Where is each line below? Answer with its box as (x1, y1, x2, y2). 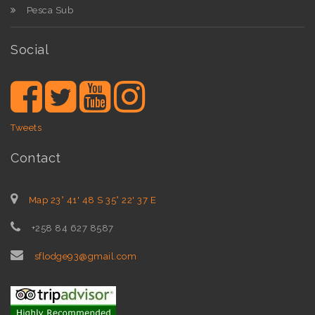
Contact (11, 150, 61, 166)
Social (11, 42, 49, 57)
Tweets (11, 122, 41, 133)
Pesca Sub (26, 4, 73, 15)
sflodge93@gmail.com (34, 251, 136, 262)
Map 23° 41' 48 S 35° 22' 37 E (28, 195, 156, 206)
